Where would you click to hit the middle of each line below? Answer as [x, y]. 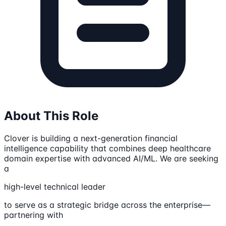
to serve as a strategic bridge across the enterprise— [107, 205]
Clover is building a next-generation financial [91, 138]
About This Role [51, 116]
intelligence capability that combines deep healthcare [107, 149]
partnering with [34, 215]
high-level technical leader [55, 187]
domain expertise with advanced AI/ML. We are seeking [111, 159]
